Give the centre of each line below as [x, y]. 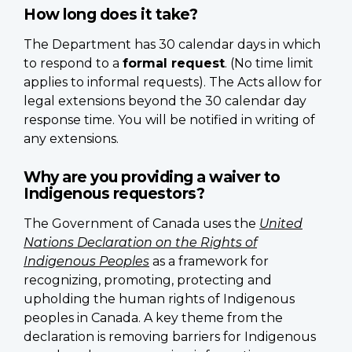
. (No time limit [269, 63]
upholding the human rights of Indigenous [159, 299]
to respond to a [73, 63]
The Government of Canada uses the [141, 223]
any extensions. [71, 138]
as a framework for [209, 261]
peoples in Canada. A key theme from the [153, 317]
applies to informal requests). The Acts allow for [173, 82]
